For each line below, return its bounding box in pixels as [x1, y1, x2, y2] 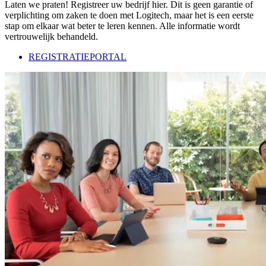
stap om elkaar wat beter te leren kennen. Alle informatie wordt [5, 20, 240, 31]
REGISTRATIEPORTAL [28, 51, 126, 62]
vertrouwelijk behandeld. [5, 31, 98, 42]
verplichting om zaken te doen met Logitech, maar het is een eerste [5, 9, 254, 20]
